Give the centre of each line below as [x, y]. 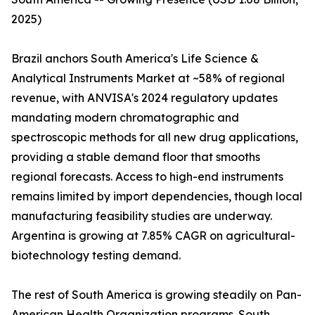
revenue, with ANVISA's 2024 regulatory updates [144, 98]
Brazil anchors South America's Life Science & [135, 59]
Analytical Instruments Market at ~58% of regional [148, 78]
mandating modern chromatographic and [125, 118]
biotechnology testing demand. [96, 256]
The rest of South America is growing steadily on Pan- [156, 295]
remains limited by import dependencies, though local [157, 197]
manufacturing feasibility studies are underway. [142, 216]
